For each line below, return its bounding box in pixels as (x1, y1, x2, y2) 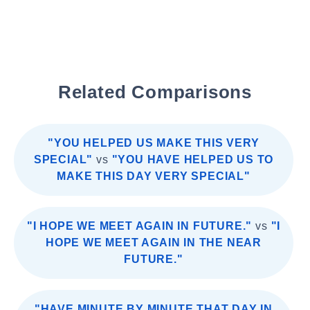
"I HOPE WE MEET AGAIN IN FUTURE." (26, 220, 253, 232)
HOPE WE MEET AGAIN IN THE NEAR (46, 237, 262, 248)
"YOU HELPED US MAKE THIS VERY (48, 137, 259, 149)
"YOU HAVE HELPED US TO (111, 154, 274, 165)
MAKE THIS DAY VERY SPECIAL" (57, 170, 250, 182)
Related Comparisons (57, 82, 253, 102)
